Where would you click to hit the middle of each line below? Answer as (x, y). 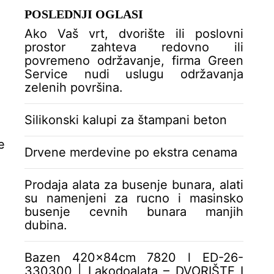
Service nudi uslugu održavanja (134, 74)
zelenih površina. (73, 87)
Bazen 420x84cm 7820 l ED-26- (134, 257)
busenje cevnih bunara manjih (134, 211)
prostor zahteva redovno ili (134, 47)
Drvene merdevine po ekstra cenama (131, 152)
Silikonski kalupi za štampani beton (125, 120)
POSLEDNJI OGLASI (83, 14)
